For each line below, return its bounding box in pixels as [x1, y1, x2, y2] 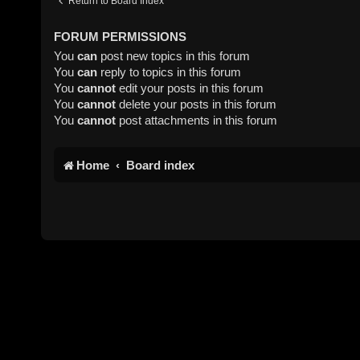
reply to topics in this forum [97, 64, 242, 79]
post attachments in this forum [116, 112, 278, 127]
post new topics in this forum [97, 48, 251, 63]
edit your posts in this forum [116, 80, 264, 95]
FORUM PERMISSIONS [54, 30, 187, 43]
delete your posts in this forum [116, 96, 277, 111]
